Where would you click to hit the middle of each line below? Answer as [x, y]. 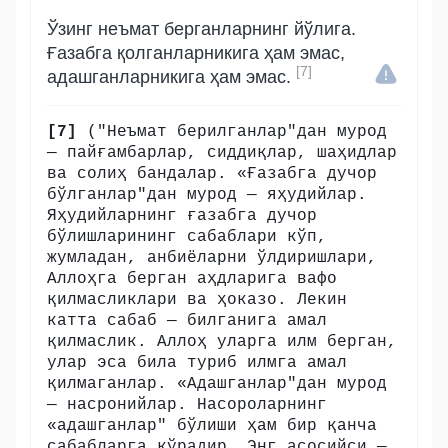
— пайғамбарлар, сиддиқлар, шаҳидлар [222, 153]
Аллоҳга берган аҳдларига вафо [192, 279]
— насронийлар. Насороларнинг [187, 405]
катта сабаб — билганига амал [187, 321]
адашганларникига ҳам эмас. [171, 77]
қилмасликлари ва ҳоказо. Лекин [197, 300]
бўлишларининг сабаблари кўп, [187, 237]
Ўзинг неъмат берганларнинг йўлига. [201, 29]
